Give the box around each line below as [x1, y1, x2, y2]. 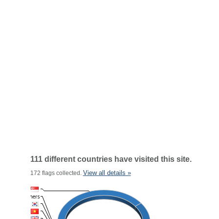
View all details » [83, 169, 131, 176]
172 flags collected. [30, 170, 83, 176]
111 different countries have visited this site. [30, 155, 192, 163]
